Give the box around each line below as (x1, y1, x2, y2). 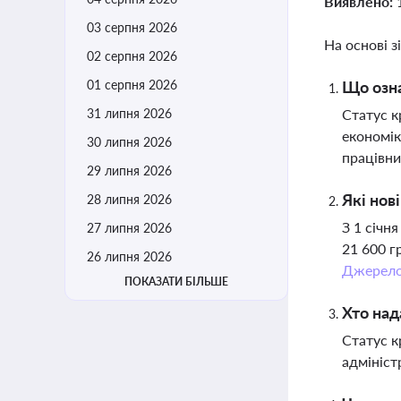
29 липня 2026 (87, 163, 172, 178)
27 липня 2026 (87, 220, 172, 235)
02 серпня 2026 (87, 48, 177, 64)
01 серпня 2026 (87, 77, 177, 92)
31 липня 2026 (87, 106, 172, 121)
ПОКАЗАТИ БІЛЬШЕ (124, 275, 228, 288)
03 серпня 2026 (87, 20, 177, 35)
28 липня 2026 (87, 192, 172, 207)
